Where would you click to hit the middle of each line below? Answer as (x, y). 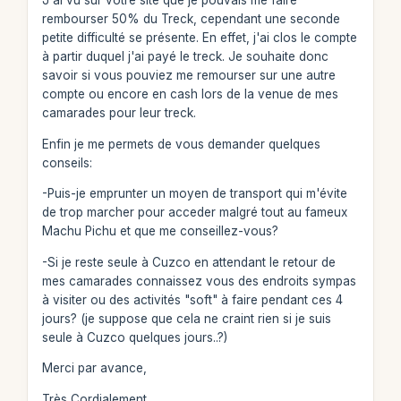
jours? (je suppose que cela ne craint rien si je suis (186, 318)
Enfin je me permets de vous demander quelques (181, 144)
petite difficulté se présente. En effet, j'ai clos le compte (199, 38)
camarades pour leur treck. (119, 113)
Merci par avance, (94, 368)
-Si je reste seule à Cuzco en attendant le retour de (188, 262)
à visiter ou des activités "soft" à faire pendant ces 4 (192, 299)
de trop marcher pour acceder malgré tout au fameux (194, 212)
